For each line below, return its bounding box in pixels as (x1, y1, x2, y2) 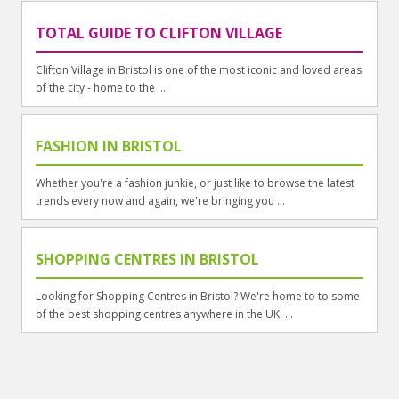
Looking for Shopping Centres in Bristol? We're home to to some (36, 288, 361, 304)
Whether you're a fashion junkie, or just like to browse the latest (36, 175, 355, 191)
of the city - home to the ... (36, 79, 167, 95)
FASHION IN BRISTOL (36, 135, 183, 156)
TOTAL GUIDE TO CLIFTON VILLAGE (36, 22, 283, 43)
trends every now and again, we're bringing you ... (36, 192, 286, 208)
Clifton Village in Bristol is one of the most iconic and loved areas (36, 61, 362, 77)
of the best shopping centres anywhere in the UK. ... (36, 305, 294, 322)
